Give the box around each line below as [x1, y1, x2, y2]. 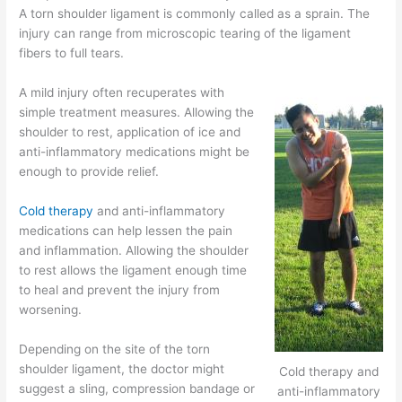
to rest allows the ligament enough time [19, 263, 248, 278]
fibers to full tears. [19, 46, 125, 61]
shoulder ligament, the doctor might [19, 361, 225, 376]
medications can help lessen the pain [19, 223, 233, 239]
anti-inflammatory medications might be [19, 144, 250, 160]
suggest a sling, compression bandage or [19, 380, 256, 396]
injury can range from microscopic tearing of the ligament [19, 26, 352, 41]
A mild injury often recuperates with [19, 85, 225, 100]
